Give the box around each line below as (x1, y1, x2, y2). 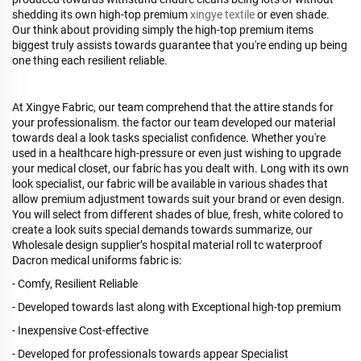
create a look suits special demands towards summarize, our (12, 222, 313, 236)
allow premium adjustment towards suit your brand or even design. (12, 192, 345, 205)
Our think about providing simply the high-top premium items (12, 23, 313, 36)
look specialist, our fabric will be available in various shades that (12, 176, 328, 190)
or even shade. (255, 7, 330, 21)
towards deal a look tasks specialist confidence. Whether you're (12, 131, 326, 144)
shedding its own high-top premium (12, 7, 188, 21)
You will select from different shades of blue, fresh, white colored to (12, 207, 343, 221)
